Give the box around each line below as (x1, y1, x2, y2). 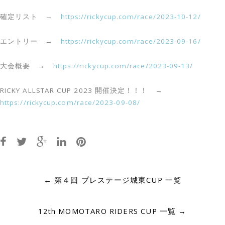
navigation (7, 181, 71, 201)
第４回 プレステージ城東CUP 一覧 (51, 175, 182, 185)
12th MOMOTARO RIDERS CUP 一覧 (38, 206, 179, 216)
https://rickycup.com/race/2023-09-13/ (53, 61, 193, 70)
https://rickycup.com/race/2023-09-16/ (60, 37, 201, 46)
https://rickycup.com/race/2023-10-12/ (60, 12, 201, 21)
